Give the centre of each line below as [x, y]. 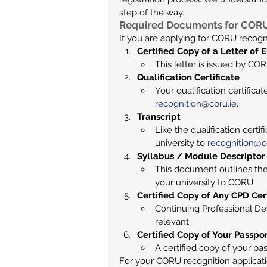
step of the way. [152, 13]
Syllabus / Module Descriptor [201, 156]
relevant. [173, 222]
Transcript [159, 117]
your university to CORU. [205, 182]
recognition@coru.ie [196, 104]
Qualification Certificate [188, 77]
